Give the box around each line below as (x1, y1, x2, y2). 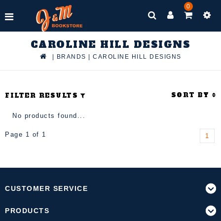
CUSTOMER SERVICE (5, 184, 88, 192)
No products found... (12, 112, 85, 119)
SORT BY (171, 91, 212, 99)
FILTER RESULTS (5, 91, 78, 100)
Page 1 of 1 (5, 131, 46, 138)
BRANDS (56, 53, 86, 60)
